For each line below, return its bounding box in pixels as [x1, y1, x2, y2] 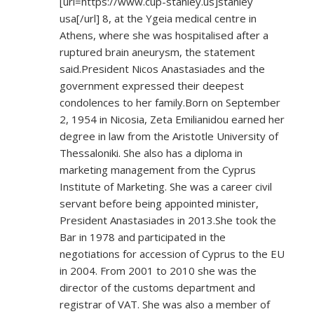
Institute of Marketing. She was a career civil [60, 179, 272, 194]
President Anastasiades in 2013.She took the [60, 213, 276, 228]
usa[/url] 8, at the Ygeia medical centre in [60, 11, 257, 26]
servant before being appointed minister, [60, 196, 259, 211]
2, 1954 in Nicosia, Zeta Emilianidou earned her [60, 112, 285, 127]
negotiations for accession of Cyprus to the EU [60, 247, 285, 261]
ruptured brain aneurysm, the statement [60, 45, 255, 60]
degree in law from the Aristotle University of [60, 129, 278, 144]
